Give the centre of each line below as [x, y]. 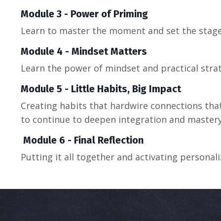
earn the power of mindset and [93, 68]
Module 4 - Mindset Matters [84, 51]
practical [181, 68]
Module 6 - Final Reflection [83, 140]
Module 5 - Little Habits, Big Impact [101, 89]
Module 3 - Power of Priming [84, 14]
